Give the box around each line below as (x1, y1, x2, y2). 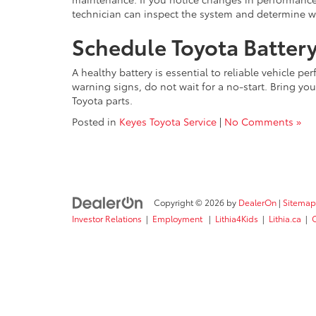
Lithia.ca (269, 212, 301, 225)
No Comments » (224, 114, 301, 128)
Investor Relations (72, 212, 142, 225)
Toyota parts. (72, 93, 133, 107)
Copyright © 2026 (154, 196, 226, 208)
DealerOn (238, 196, 276, 208)
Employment (152, 212, 205, 225)
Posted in (72, 114, 119, 128)
